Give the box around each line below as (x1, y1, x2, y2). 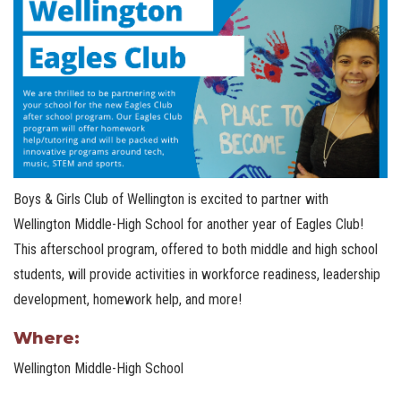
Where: (13, 328, 80, 349)
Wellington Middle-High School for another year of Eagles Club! (13, 216, 363, 234)
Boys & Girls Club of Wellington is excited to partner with (13, 191, 328, 209)
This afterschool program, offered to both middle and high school (13, 241, 378, 259)
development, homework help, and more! (13, 291, 242, 309)
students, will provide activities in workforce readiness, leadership (13, 266, 380, 284)
